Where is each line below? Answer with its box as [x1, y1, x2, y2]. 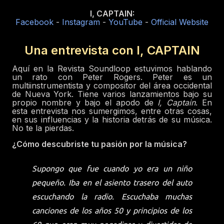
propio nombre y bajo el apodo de [12, 97, 158, 108]
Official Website [151, 17, 208, 27]
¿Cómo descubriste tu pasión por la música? [12, 139, 187, 149]
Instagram [62, 17, 100, 27]
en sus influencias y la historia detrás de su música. [12, 114, 212, 125]
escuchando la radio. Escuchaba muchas [32, 192, 192, 201]
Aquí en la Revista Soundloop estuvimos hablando [12, 63, 212, 74]
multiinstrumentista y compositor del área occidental [12, 80, 212, 91]
